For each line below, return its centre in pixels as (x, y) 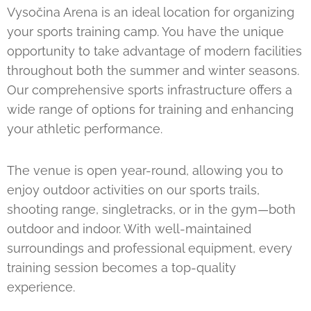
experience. (41, 287)
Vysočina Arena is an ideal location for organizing (151, 12)
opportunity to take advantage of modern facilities (154, 51)
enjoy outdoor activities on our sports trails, (133, 190)
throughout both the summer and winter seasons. (153, 71)
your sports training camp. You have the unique (145, 32)
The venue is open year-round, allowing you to (145, 171)
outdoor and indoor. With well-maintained (129, 229)
